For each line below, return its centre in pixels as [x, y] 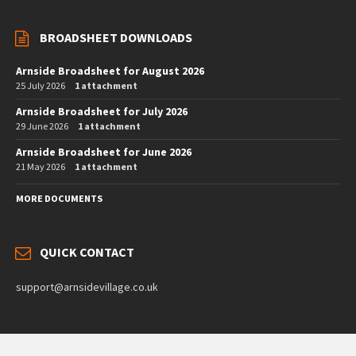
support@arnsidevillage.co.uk [87, 286]
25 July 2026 [41, 85]
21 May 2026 [41, 166]
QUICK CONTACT [87, 252]
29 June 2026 [42, 126]
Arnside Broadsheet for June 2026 [104, 151]
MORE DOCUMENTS [59, 198]
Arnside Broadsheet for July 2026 [102, 111]
